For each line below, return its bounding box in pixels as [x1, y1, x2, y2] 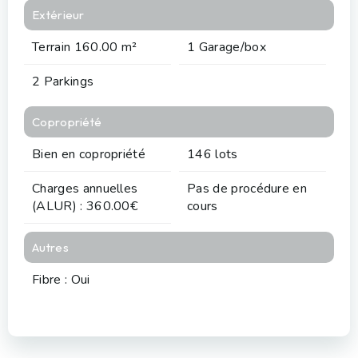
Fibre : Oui [32, 270, 90, 288]
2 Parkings [32, 72, 94, 90]
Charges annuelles [32, 179, 138, 197]
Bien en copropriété [32, 145, 146, 163]
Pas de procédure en [187, 179, 308, 197]
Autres [32, 239, 69, 255]
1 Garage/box [187, 38, 266, 56]
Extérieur [32, 6, 85, 22]
